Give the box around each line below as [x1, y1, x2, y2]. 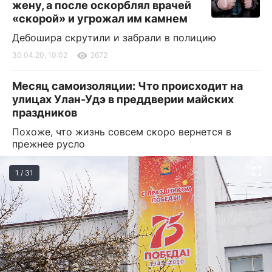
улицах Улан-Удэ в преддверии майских [12, 92, 234, 106]
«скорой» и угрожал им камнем [12, 12, 188, 25]
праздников [12, 106, 77, 119]
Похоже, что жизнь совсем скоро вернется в [12, 125, 231, 138]
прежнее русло [12, 137, 85, 150]
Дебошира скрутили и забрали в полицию [12, 31, 216, 44]
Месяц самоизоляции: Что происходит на [12, 79, 243, 92]
